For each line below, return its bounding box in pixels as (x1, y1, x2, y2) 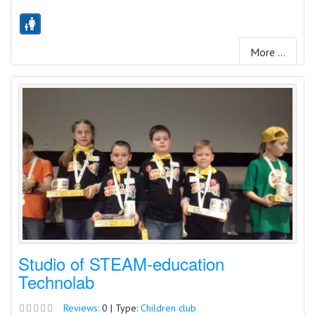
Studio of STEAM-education (18, 251, 224, 276)
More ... (250, 45, 285, 60)
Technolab (18, 269, 94, 295)
